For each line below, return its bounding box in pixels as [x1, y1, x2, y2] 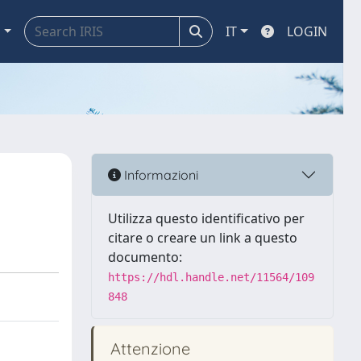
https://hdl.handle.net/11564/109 [108, 271, 314, 284]
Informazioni [121, 166, 198, 183]
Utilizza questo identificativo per [108, 210, 305, 227]
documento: [108, 248, 182, 266]
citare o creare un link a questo [108, 229, 297, 247]
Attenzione [106, 338, 190, 359]
